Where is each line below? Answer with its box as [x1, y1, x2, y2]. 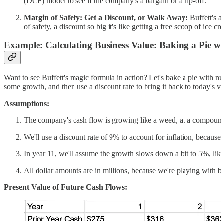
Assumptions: [4, 99, 49, 108]
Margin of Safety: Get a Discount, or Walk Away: [24, 13, 188, 22]
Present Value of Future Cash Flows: [4, 183, 127, 191]
